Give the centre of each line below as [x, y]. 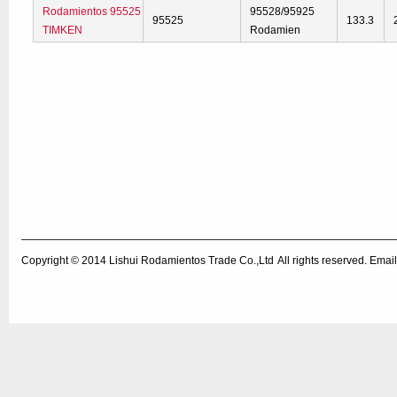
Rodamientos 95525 [92, 12]
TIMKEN [63, 30]
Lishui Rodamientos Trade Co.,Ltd [191, 261]
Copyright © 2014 [65, 261]
